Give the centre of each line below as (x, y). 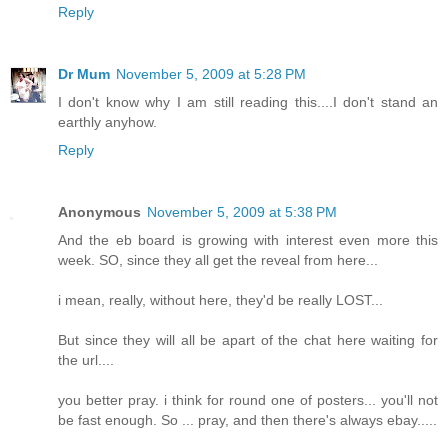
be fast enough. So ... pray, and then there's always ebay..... (247, 420)
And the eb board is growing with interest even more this (248, 240)
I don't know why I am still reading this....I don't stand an (248, 102)
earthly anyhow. (107, 122)
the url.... (86, 360)
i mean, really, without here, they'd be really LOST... (220, 300)
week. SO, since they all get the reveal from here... (218, 260)
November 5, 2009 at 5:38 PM (242, 212)
